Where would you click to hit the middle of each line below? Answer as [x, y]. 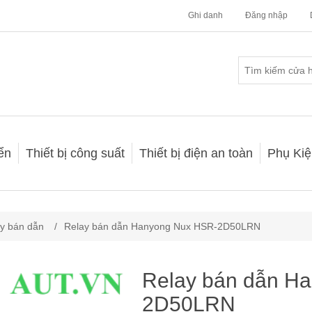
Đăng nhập [266, 15]
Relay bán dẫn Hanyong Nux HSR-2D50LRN [162, 226]
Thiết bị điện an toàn [196, 153]
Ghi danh [205, 15]
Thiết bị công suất [75, 153]
